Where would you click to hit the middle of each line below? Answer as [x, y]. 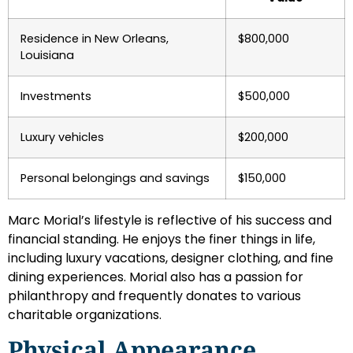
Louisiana [47, 55]
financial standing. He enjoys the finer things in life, [162, 239]
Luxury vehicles [62, 137]
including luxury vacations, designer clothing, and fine [171, 258]
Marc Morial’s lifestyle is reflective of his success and [170, 220]
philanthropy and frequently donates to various [154, 295]
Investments [56, 96]
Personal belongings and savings [115, 178]
